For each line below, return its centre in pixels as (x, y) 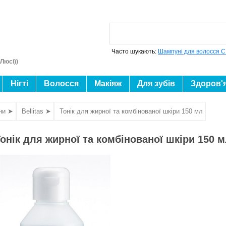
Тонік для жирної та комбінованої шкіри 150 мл (131, 111)
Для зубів (156, 83)
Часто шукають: (135, 51)
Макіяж (108, 83)
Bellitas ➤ (36, 111)
